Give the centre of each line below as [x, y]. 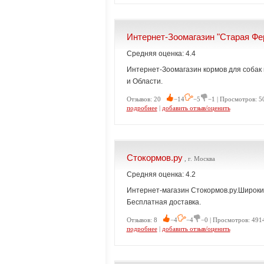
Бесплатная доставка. [164, 202]
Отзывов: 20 [146, 99]
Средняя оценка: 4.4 [161, 54]
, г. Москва [199, 159]
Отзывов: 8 [144, 220]
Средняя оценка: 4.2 [161, 174]
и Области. [144, 81]
